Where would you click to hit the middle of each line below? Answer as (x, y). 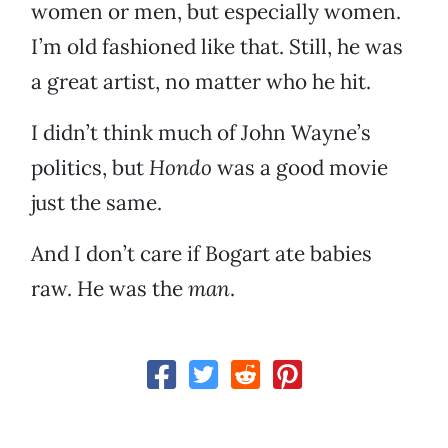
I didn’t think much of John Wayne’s (201, 133)
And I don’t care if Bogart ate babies (201, 254)
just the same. (96, 203)
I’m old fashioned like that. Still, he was (217, 47)
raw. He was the (109, 289)
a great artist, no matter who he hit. (201, 82)
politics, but (90, 168)
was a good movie (302, 168)
